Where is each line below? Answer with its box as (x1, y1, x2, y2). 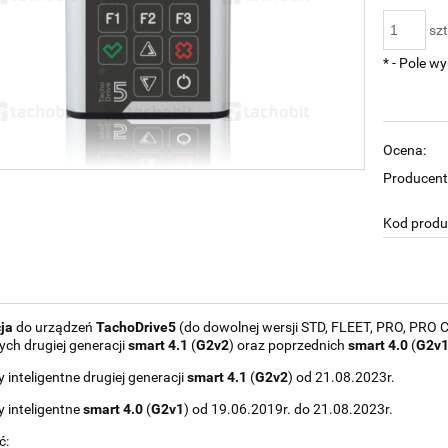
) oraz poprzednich (229, 336, 348, 353)
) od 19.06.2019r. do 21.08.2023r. (184, 400, 393, 417)
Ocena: (383, 141, 427, 158)
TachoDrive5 (96, 318, 176, 335)
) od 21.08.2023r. (288, 368, 395, 385)
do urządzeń (13, 318, 96, 335)
